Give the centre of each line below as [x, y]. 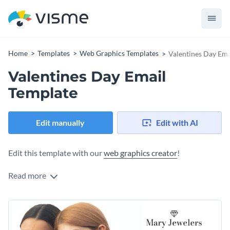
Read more [28, 176]
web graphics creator [140, 153]
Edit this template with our [56, 153]
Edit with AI [177, 123]
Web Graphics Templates [119, 53]
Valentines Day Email [87, 76]
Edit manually [61, 123]
